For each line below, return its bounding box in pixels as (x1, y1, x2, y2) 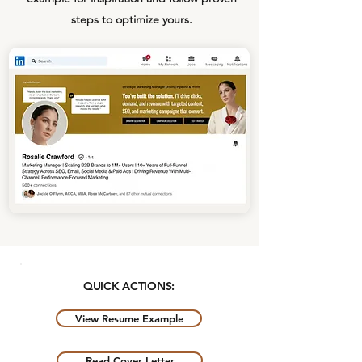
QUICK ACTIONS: (82, 278, 175, 293)
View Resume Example (74, 311, 183, 325)
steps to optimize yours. (71, 11, 192, 27)
